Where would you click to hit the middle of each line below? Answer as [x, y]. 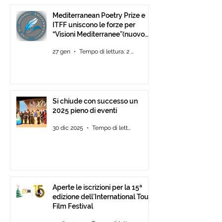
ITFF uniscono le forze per [94, 25]
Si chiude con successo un [95, 101]
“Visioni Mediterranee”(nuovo [99, 34]
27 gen [61, 52]
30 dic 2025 [68, 128]
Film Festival [73, 206]
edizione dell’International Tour [102, 197]
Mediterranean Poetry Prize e [99, 16]
